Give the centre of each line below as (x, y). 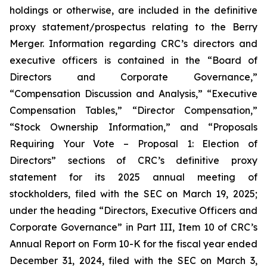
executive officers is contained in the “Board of (133, 60)
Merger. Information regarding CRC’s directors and (133, 44)
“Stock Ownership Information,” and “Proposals (133, 127)
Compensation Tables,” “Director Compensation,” (133, 110)
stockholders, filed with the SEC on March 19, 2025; (133, 194)
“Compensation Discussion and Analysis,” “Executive (133, 94)
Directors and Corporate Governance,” (133, 77)
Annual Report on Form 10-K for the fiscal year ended (133, 244)
